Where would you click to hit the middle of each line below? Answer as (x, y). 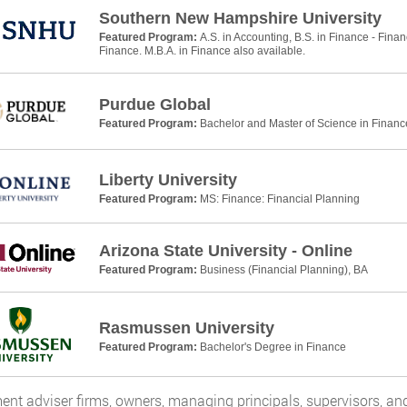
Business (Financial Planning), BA (283, 270)
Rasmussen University (186, 328)
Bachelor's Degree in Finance (273, 347)
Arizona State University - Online (225, 251)
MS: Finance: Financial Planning (279, 199)
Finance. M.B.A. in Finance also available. (202, 51)
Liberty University (168, 179)
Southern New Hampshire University (240, 18)
